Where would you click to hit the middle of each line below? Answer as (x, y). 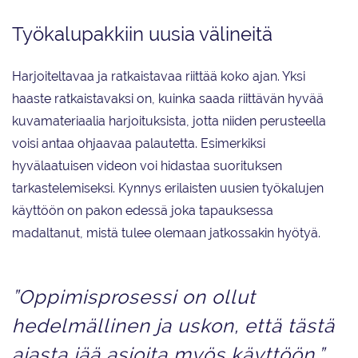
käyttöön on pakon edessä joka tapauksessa (143, 211)
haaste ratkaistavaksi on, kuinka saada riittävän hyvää (168, 99)
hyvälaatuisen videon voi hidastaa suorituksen (147, 166)
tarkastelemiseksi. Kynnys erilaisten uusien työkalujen (168, 189)
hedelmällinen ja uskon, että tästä (173, 326)
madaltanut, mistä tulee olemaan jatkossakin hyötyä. (166, 233)
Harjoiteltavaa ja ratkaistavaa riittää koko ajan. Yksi (159, 77)
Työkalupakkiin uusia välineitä (142, 34)
